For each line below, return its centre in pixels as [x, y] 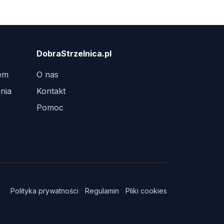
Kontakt [51, 91]
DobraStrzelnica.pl [74, 53]
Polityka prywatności [44, 191]
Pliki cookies [146, 191]
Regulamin [102, 191]
